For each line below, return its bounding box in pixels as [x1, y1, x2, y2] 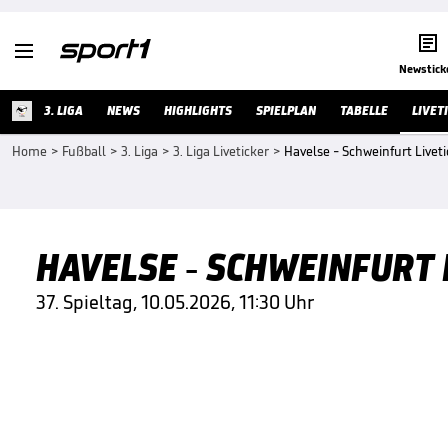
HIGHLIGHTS [164, 102, 232, 119]
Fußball [62, 143, 106, 160]
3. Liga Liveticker [173, 143, 269, 160]
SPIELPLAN [256, 102, 316, 119]
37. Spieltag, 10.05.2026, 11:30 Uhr [36, 290, 314, 314]
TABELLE [340, 102, 388, 119]
